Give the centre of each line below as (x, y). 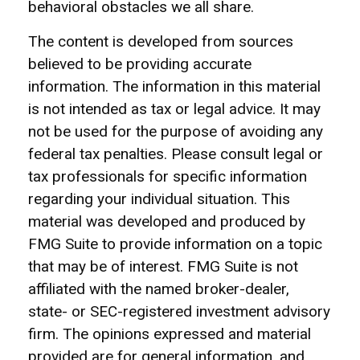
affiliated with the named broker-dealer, (159, 289)
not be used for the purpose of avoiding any (176, 131)
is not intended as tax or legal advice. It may (174, 109)
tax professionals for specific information (168, 176)
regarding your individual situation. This (159, 199)
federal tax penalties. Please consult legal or (176, 154)
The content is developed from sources (161, 41)
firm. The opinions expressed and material (170, 334)
